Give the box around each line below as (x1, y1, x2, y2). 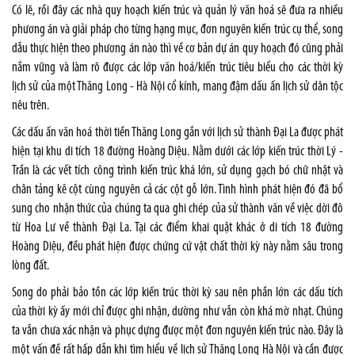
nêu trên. (12, 98, 49, 113)
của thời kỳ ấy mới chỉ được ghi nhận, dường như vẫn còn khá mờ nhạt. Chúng (12, 304, 343, 319)
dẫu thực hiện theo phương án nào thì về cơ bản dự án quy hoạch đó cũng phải (12, 41, 343, 55)
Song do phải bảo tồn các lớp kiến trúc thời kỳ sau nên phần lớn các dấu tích (12, 285, 343, 300)
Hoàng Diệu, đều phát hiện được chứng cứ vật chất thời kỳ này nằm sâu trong (12, 239, 343, 254)
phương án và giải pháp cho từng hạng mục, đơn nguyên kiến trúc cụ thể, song (12, 22, 343, 36)
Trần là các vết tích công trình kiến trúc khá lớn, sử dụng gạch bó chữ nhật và (12, 163, 343, 177)
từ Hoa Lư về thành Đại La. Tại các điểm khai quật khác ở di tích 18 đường (12, 220, 343, 235)
